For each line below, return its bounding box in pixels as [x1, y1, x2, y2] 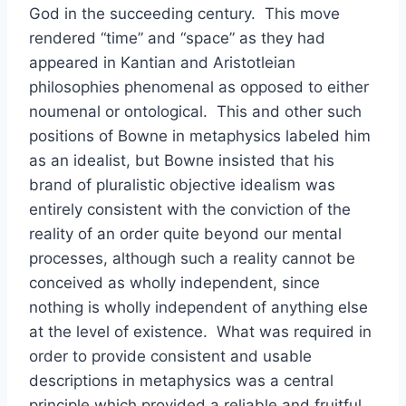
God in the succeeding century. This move [29, 5, 340, 23]
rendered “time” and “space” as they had [29, 29, 325, 47]
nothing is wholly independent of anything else [29, 298, 368, 316]
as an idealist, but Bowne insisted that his [29, 151, 334, 169]
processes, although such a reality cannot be [29, 249, 355, 267]
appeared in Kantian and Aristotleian [29, 53, 295, 72]
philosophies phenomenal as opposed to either [29, 78, 369, 96]
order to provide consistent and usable [29, 347, 312, 365]
